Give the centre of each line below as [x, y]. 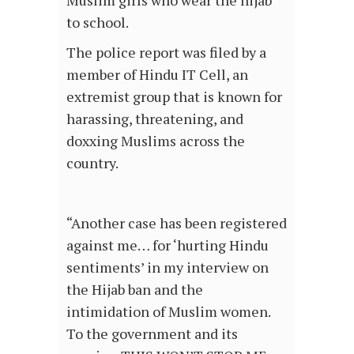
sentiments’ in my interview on [168, 267]
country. [92, 163]
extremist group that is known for [174, 96]
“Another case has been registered [177, 223]
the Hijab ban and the [135, 289]
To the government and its [152, 333]
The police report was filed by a [166, 52]
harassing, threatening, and [155, 119]
